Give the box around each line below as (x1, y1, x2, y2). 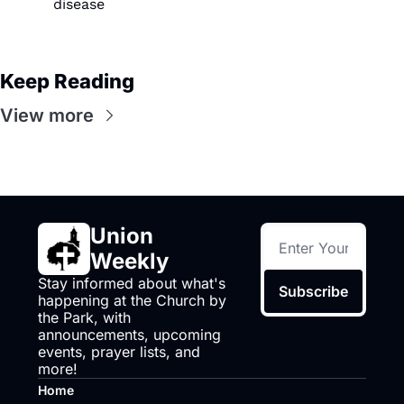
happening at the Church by (38, 290, 226, 309)
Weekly (90, 247, 169, 274)
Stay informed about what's (38, 273, 225, 292)
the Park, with (38, 308, 131, 326)
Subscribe (279, 281, 349, 300)
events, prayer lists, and (38, 342, 200, 361)
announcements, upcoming (38, 325, 221, 344)
